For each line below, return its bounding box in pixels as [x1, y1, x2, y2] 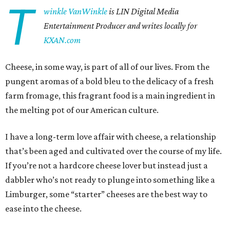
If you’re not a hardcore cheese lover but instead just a [5, 160, 208, 170]
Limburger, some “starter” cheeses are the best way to [5, 189, 207, 199]
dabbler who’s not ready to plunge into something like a [5, 175, 215, 185]
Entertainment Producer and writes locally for [44, 21, 198, 31]
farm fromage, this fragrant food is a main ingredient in [5, 90, 215, 101]
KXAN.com [44, 35, 81, 45]
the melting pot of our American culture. [5, 105, 159, 115]
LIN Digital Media [116, 6, 179, 16]
